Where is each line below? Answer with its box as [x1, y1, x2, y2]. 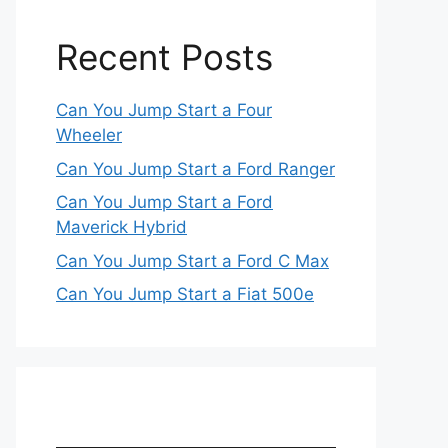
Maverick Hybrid [56, 217, 187, 237]
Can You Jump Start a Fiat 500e [56, 284, 314, 304]
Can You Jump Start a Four [56, 100, 272, 120]
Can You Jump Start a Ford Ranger [56, 158, 335, 179]
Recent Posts [56, 36, 273, 78]
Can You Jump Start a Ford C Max [56, 250, 329, 271]
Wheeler [56, 125, 122, 145]
